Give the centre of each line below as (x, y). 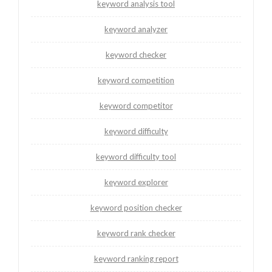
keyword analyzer (136, 29)
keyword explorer (136, 182)
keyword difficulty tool (136, 157)
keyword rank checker (136, 233)
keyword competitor (136, 106)
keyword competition (136, 80)
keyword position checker (136, 208)
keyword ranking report (136, 259)
